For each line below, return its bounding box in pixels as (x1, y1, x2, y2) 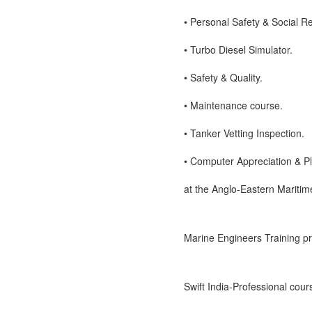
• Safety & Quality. (184, 70, 263, 84)
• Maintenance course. (184, 98, 283, 112)
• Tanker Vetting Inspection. (184, 126, 304, 140)
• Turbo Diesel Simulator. (184, 42, 292, 56)
